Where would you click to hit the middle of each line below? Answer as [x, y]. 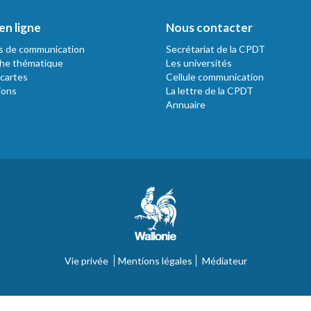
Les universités [199, 62]
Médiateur [224, 261]
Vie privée [86, 261]
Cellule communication [215, 76]
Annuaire [186, 104]
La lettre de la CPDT [210, 90]
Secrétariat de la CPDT [216, 49]
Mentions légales [155, 261]
